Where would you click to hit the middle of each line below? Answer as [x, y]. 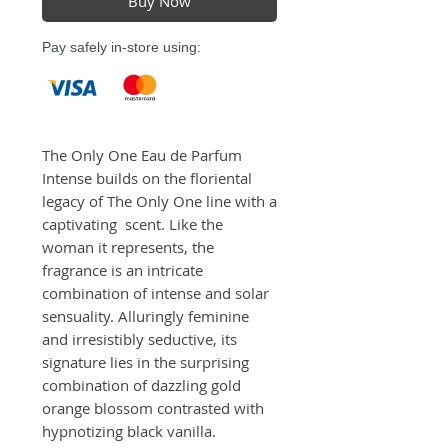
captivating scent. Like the [132, 223]
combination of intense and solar [155, 292]
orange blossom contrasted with [153, 407]
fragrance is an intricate [122, 269]
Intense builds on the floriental [147, 177]
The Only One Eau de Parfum [142, 154]
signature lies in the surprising [145, 361]
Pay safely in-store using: [121, 46]
